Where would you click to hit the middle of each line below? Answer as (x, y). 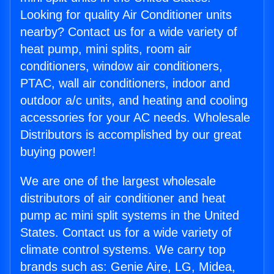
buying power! (58, 152)
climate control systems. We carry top (123, 250)
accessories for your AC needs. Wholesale (135, 118)
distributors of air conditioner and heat (123, 198)
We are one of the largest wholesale (118, 181)
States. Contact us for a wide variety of (126, 233)
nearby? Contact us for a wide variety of (129, 32)
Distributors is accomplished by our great (131, 135)
